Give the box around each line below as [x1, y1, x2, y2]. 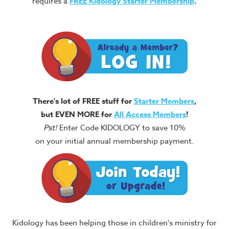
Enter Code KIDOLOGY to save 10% [57, 122, 186, 134]
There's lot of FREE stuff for [32, 96, 134, 107]
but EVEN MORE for [41, 109, 114, 120]
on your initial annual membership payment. [35, 135, 194, 147]
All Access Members [114, 109, 186, 120]
